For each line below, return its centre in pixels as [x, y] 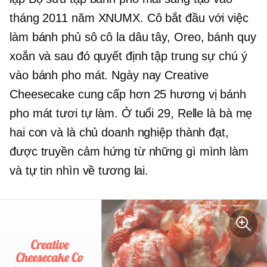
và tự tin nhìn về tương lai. [79, 170]
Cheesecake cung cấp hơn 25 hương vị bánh [128, 94]
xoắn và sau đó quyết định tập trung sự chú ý [128, 56]
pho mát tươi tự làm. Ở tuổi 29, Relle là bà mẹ [131, 113]
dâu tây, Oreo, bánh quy [190, 37]
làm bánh [36, 37]
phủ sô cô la [93, 37]
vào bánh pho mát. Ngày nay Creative [109, 75]
